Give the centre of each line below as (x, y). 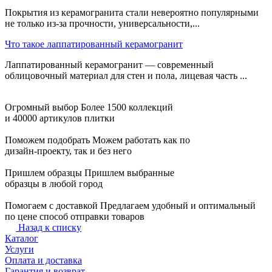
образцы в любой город (54, 184)
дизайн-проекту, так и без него (68, 151)
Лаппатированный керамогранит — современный (109, 65)
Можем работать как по (141, 140)
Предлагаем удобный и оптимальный (178, 206)
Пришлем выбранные (129, 173)
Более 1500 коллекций (127, 107)
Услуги (19, 250)
